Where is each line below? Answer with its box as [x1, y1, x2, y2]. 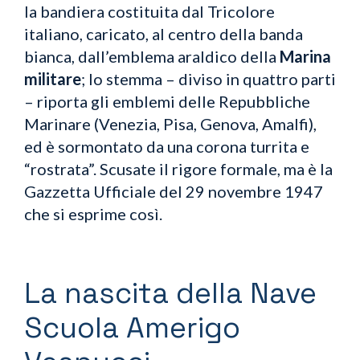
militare [24, 68, 81, 88]
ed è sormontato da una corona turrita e [24, 136, 309, 156]
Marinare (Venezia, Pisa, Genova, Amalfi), [24, 113, 317, 133]
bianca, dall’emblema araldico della [24, 46, 280, 66]
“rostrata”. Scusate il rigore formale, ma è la [24, 158, 333, 178]
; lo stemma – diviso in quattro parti [81, 68, 336, 88]
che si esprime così [24, 203, 159, 223]
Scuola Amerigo [24, 309, 240, 346]
